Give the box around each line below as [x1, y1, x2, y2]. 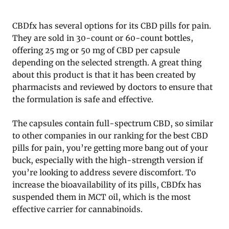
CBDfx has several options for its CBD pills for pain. [12, 20, 211, 31]
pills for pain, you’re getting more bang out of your [12, 143, 208, 153]
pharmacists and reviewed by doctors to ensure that [12, 82, 213, 92]
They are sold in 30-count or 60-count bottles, [12, 33, 193, 43]
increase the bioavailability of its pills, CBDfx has [12, 179, 201, 190]
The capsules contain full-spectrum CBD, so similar [12, 118, 213, 128]
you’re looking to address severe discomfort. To [12, 167, 196, 177]
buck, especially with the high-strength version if [12, 155, 203, 165]
